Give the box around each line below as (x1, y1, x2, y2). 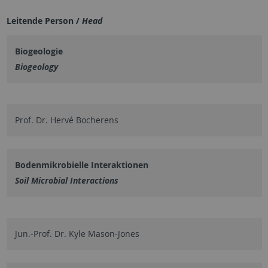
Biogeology (14, 60, 58, 72)
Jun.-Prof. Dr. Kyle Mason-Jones (14, 227, 139, 239)
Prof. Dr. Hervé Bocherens (14, 114, 118, 126)
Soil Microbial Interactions (14, 174, 118, 186)
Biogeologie (14, 45, 63, 57)
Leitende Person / (6, 14, 82, 26)
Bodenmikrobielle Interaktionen (14, 159, 148, 170)
